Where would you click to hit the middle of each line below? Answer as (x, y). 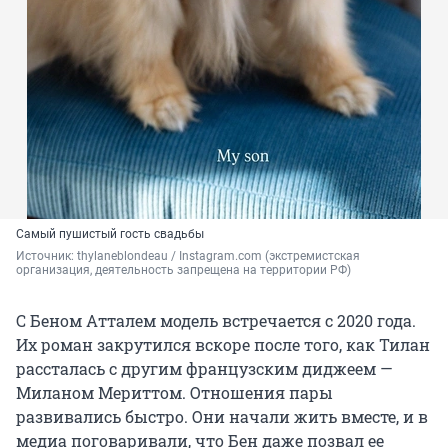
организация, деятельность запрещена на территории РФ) (183, 270)
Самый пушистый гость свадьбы (110, 234)
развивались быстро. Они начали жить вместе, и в (222, 417)
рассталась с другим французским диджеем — (204, 369)
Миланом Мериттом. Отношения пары (174, 393)
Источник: (46, 256)
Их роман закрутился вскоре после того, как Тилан (223, 345)
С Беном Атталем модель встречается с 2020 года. (216, 321)
